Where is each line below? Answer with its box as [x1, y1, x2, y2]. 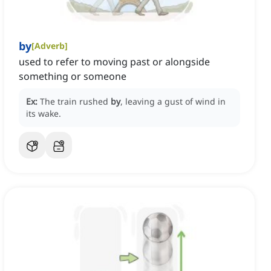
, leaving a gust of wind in [120, 96, 226, 108]
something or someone [19, 70, 126, 83]
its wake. [26, 108, 61, 120]
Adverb [34, 40, 65, 52]
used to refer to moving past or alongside [19, 55, 210, 69]
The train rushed [40, 96, 111, 108]
